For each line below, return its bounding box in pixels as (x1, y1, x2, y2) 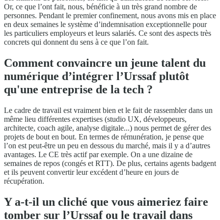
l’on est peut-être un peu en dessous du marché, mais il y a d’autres (4, 141, 210, 150)
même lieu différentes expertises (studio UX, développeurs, (4, 114, 187, 123)
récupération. (4, 176, 44, 185)
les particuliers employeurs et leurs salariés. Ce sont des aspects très (4, 28, 211, 37)
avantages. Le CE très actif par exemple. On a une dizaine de (4, 150, 192, 159)
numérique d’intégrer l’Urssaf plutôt (4, 69, 189, 82)
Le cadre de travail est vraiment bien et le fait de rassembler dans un (4, 106, 213, 114)
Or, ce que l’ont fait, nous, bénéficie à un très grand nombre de (4, 2, 197, 11)
